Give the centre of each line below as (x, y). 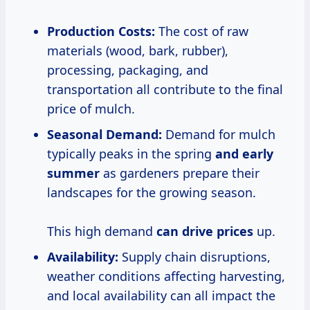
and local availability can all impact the (161, 296)
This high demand (102, 231)
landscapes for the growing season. (152, 193)
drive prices (218, 231)
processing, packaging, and (128, 70)
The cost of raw (202, 31)
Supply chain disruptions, (194, 257)
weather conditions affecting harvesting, (166, 276)
